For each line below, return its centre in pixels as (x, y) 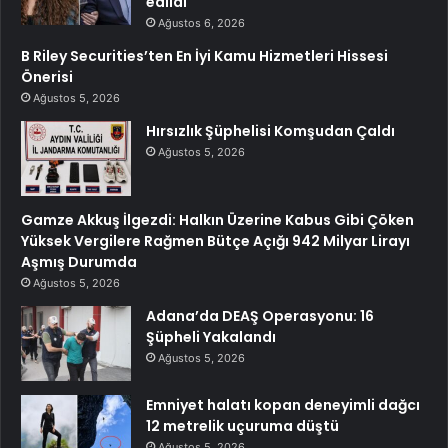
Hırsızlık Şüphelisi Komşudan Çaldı (270, 131)
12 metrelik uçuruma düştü (242, 426)
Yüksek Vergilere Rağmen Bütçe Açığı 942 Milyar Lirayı (215, 241)
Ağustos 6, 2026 (201, 23)
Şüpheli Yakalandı (211, 337)
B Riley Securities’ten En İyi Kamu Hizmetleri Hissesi (204, 56)
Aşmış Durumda (79, 262)
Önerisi (47, 77)
